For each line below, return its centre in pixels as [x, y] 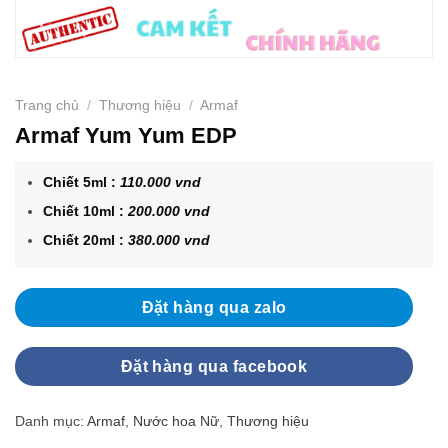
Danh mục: [51, 421]
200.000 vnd [169, 210]
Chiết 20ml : [86, 239]
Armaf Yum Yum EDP [126, 135]
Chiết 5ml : [82, 181]
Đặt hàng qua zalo [214, 307]
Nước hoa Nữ [176, 421]
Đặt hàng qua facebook [214, 366]
